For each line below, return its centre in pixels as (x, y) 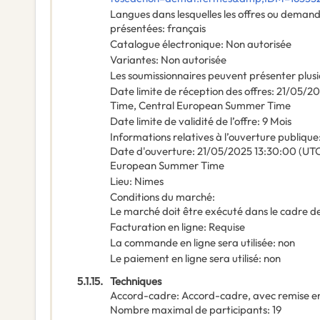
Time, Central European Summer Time (200, 106)
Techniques (136, 281)
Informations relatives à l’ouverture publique (214, 137)
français (186, 29)
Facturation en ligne (157, 227)
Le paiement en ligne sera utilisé (184, 259)
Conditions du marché (161, 197)
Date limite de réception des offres (191, 91)
